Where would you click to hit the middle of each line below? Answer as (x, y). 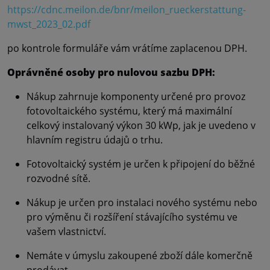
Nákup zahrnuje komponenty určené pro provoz (136, 97)
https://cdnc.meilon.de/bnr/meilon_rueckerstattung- (127, 10)
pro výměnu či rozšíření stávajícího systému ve (132, 217)
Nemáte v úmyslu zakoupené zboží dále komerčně (140, 256)
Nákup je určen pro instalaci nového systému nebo (142, 203)
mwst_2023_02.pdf (49, 24)
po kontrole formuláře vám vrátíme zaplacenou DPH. (127, 49)
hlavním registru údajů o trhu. (95, 140)
